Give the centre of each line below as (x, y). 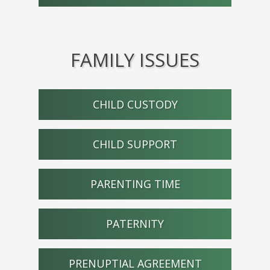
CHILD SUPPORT (135, 144)
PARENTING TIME (135, 184)
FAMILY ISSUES (135, 59)
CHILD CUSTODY (135, 104)
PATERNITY (135, 223)
